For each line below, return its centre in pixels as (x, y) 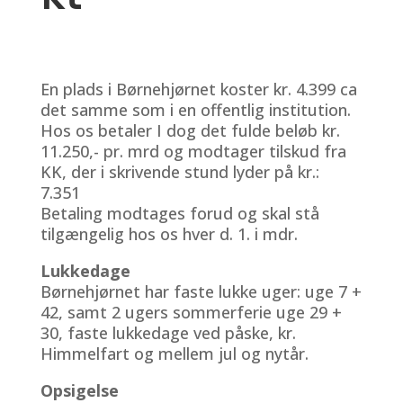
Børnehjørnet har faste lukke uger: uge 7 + (201, 291)
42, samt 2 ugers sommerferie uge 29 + (191, 312)
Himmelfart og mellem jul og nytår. (174, 353)
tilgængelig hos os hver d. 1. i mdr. (169, 233)
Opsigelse (79, 390)
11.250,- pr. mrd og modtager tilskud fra (193, 151)
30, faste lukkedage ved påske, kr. (168, 332)
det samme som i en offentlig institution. (195, 109)
